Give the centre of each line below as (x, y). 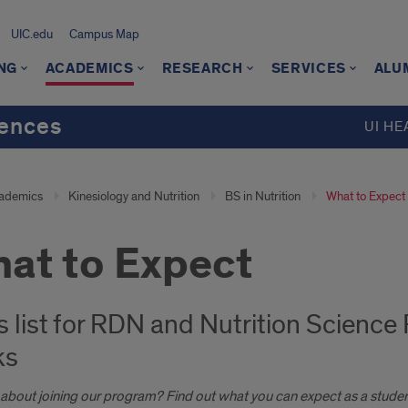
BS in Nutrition (262, 196)
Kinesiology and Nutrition (133, 196)
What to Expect (365, 196)
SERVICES (308, 69)
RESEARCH (202, 69)
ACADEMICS (89, 69)
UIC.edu (31, 34)
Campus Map (104, 34)
